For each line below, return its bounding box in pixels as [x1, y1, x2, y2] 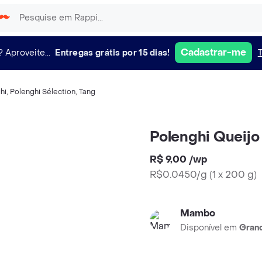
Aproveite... [5, 47, 51, 58]
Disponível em [180, 222, 239, 233]
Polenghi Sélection [10, 87, 75, 96]
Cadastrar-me [180, 46, 246, 58]
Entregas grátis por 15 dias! [55, 47, 170, 58]
